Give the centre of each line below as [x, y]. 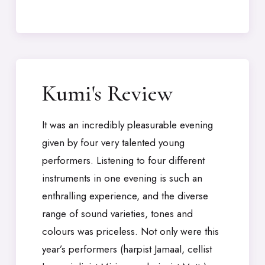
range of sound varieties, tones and [117, 214]
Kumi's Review [107, 93]
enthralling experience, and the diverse [125, 196]
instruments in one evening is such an [122, 178]
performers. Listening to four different [123, 160]
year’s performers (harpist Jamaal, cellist [127, 249]
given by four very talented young [113, 143]
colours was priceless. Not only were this [130, 231]
